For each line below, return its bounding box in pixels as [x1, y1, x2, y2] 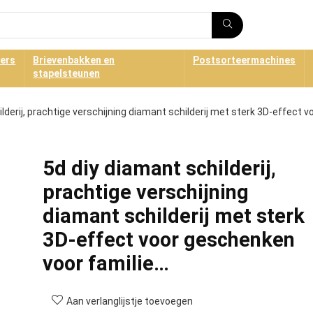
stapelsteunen [33, 68, 101, 79]
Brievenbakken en [33, 54, 115, 66]
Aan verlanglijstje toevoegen [66, 296, 193, 307]
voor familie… [42, 252, 169, 275]
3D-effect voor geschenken [42, 228, 295, 252]
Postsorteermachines [193, 54, 296, 66]
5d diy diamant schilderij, [42, 156, 276, 180]
